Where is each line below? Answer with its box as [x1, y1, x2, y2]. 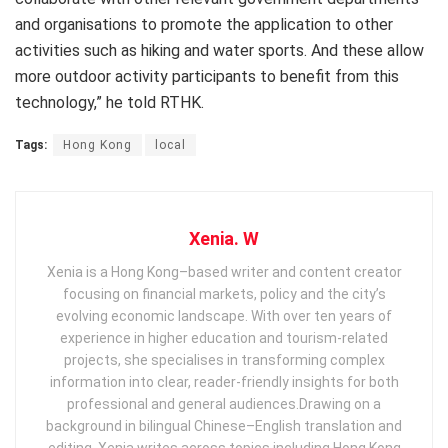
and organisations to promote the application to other [15, 14, 393, 34]
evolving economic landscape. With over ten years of [56, 307, 392, 324]
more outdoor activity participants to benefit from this [15, 66, 399, 86]
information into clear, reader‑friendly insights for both [49, 373, 399, 390]
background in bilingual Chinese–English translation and [46, 417, 402, 434]
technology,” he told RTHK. [15, 92, 204, 112]
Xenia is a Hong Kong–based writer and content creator [46, 263, 402, 280]
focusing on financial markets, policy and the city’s [62, 285, 386, 302]
